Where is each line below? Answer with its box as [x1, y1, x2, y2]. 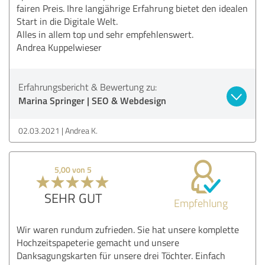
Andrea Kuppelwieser [17, 40, 102, 54]
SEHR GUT [44, 188, 102, 207]
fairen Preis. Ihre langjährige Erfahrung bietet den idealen [17, 1, 248, 15]
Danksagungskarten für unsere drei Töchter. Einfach [17, 248, 225, 262]
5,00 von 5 [54, 163, 92, 175]
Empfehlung [173, 195, 228, 210]
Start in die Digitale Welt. [17, 14, 118, 28]
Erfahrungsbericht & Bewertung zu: [18, 80, 157, 93]
